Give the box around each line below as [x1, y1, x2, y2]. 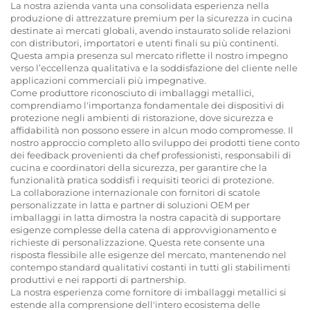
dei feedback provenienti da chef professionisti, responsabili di [10, 149, 291, 161]
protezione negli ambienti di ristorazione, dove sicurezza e [10, 111, 273, 123]
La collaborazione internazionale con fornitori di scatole [10, 186, 260, 198]
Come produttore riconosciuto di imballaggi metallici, [10, 86, 254, 98]
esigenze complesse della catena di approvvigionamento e [10, 224, 277, 235]
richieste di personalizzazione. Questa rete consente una [10, 236, 265, 248]
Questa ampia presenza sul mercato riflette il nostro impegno [10, 49, 288, 61]
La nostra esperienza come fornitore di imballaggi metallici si [10, 286, 286, 298]
